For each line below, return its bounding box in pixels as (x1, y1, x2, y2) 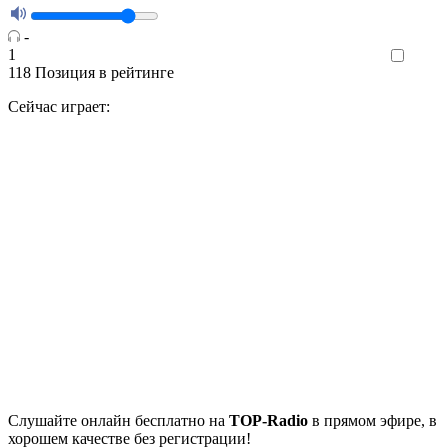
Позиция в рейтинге (35, 64, 174, 82)
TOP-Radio (229, 412, 308, 430)
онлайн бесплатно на (81, 412, 229, 430)
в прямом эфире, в (308, 412, 437, 430)
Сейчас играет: (8, 98, 110, 116)
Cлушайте (8, 412, 81, 430)
